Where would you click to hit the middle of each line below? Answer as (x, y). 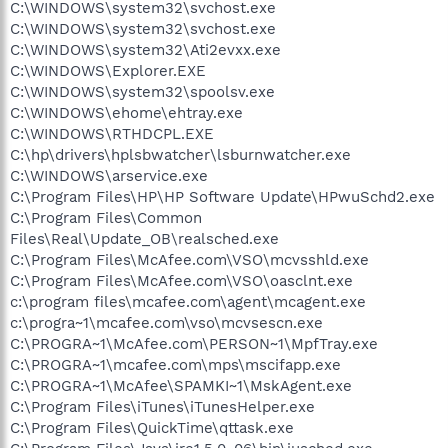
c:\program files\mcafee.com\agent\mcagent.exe (188, 302)
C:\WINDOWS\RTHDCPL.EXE (112, 134)
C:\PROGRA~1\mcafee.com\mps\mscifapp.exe (175, 365)
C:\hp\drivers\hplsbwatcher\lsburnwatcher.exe (180, 155)
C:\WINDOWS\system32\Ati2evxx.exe (145, 50)
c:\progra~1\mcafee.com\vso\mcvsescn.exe (166, 323)
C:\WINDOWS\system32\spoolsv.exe (142, 92)
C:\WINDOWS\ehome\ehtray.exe (126, 113)
